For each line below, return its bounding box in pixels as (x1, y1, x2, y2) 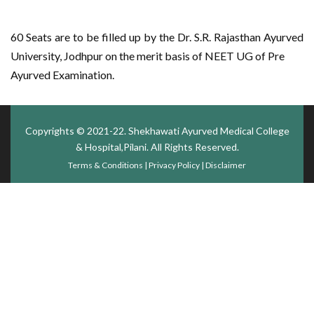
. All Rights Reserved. (146, 141, 239, 153)
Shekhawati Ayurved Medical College (128, 125, 289, 137)
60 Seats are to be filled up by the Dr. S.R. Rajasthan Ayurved (11, 30, 303, 43)
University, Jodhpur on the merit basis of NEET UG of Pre (11, 49, 285, 62)
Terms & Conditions (68, 160, 143, 170)
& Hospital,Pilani (75, 141, 146, 153)
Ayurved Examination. (11, 68, 114, 81)
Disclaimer (205, 160, 246, 170)
